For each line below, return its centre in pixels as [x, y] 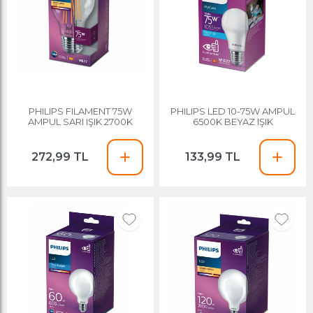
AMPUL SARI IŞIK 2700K [80, 121]
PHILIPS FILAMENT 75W [80, 111]
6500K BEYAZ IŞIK [233, 121]
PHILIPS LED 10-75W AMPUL [233, 111]
